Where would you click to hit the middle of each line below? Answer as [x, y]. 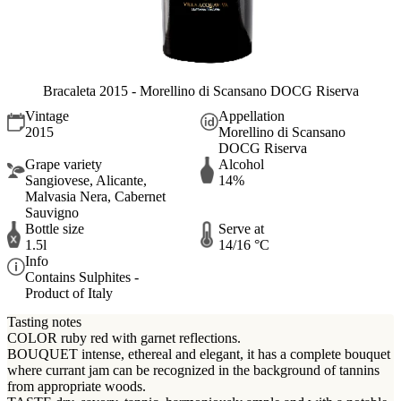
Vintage [47, 116]
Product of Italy [69, 294]
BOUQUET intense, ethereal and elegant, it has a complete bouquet [199, 354]
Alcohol [241, 165]
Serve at [241, 229]
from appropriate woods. [77, 386]
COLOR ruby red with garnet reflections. [124, 337]
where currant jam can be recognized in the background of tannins [193, 370]
